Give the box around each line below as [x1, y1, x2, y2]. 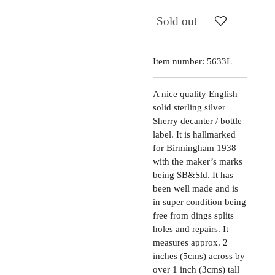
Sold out [157, 15, 197, 28]
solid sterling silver [153, 102, 225, 112]
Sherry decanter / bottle [153, 115, 242, 126]
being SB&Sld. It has [153, 169, 233, 180]
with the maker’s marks [153, 156, 242, 166]
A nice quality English [153, 88, 238, 99]
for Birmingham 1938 [153, 142, 236, 153]
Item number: [153, 56, 204, 66]
